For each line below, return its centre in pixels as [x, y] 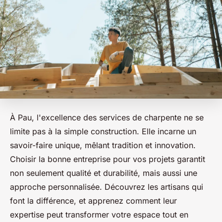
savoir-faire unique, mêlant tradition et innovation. [103, 145]
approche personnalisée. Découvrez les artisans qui [107, 187]
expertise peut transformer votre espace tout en [99, 215]
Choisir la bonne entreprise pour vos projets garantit [108, 159]
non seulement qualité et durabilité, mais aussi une [104, 173]
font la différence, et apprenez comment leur [93, 201]
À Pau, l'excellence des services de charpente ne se [107, 118]
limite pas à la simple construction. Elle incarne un [103, 132]
